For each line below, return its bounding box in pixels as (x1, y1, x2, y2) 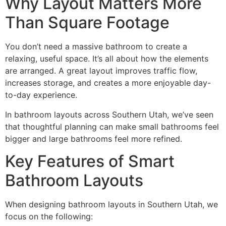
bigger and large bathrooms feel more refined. (5, 133, 182, 144)
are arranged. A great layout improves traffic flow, (5, 66, 197, 76)
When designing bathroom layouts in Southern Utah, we (5, 199, 218, 210)
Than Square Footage (5, 13, 169, 33)
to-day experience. (5, 90, 77, 100)
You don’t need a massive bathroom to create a (5, 41, 187, 52)
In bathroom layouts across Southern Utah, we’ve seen (5, 109, 213, 120)
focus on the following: (5, 211, 93, 222)
